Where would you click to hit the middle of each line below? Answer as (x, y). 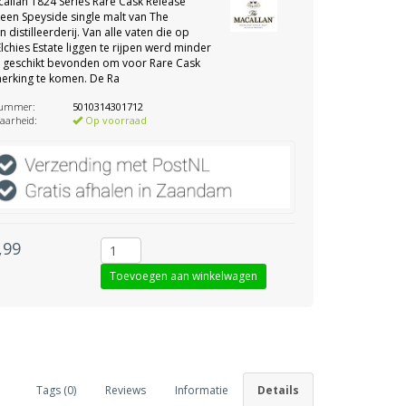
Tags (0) (56, 390)
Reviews (126, 390)
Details (278, 390)
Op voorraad (115, 120)
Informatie (202, 390)
